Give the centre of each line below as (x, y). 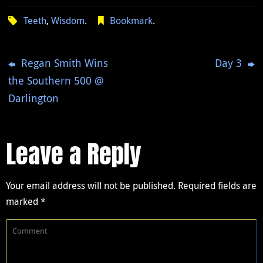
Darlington (34, 98)
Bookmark (131, 21)
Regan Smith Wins (63, 63)
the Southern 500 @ (56, 81)
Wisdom (68, 21)
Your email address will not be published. (91, 186)
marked (23, 202)
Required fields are (217, 186)
